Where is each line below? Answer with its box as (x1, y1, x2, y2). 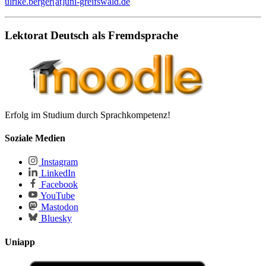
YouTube (39, 191, 75, 201)
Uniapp (5, 236, 35, 247)
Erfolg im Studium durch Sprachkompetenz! (5, 109, 170, 120)
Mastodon (39, 202, 78, 213)
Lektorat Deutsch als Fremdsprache (5, 29, 178, 42)
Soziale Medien (5, 133, 65, 144)
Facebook (39, 179, 78, 190)
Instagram (39, 157, 78, 167)
